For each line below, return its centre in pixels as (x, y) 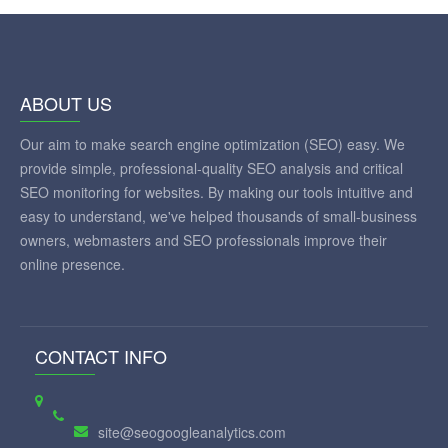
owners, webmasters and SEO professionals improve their (203, 239)
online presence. (72, 263)
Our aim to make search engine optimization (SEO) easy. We (212, 143)
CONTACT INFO (101, 355)
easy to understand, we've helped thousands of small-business (218, 215)
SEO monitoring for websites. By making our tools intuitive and (216, 191)
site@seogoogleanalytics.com (192, 431)
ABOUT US (66, 102)
